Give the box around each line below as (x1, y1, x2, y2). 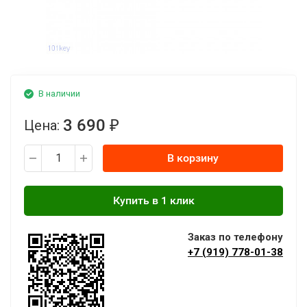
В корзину (167, 151, 219, 164)
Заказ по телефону (188, 231, 283, 243)
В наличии (38, 88, 80, 99)
